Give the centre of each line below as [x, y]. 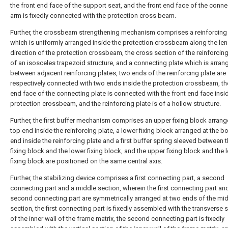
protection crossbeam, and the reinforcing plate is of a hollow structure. [116, 104]
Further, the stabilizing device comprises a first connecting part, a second [117, 178]
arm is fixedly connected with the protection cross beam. [93, 16]
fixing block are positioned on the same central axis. [86, 161]
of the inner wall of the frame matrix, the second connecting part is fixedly [117, 219]
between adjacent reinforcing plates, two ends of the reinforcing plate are [118, 73]
